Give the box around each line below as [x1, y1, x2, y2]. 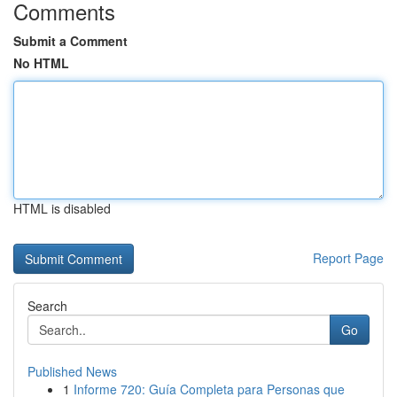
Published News [27, 362, 117, 380]
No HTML [13, 54, 69, 72]
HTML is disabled [13, 199, 111, 217]
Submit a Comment [13, 32, 128, 50]
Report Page [313, 249, 384, 267]
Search [27, 297, 67, 315]
